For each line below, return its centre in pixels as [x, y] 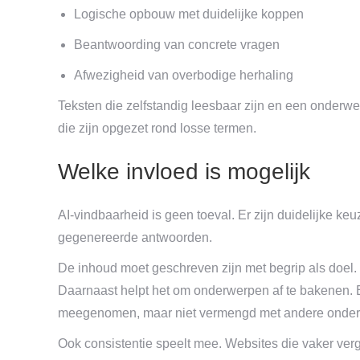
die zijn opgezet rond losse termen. [157, 128]
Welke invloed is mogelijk [184, 171]
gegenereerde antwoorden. [135, 237]
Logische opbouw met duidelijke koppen [189, 14]
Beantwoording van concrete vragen [177, 44]
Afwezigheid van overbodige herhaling [184, 75]
